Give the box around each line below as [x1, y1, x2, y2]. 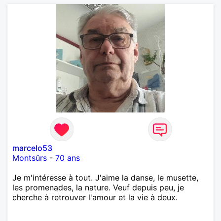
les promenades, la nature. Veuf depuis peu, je [12, 182, 184, 192]
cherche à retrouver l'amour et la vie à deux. [12, 192, 178, 202]
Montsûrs [12, 152, 47, 163]
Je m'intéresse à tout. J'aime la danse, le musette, [12, 172, 198, 183]
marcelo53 [12, 143, 52, 153]
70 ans [55, 152, 80, 163]
